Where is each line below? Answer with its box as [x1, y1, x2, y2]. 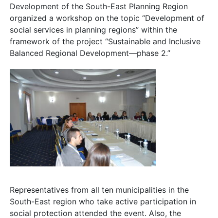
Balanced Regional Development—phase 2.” [10, 48, 170, 58]
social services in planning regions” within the [10, 24, 177, 35]
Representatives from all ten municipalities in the [10, 184, 189, 195]
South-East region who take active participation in [10, 196, 196, 206]
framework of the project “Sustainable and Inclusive [10, 36, 200, 46]
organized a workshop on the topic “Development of [10, 13, 204, 23]
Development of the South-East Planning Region [10, 1, 188, 11]
